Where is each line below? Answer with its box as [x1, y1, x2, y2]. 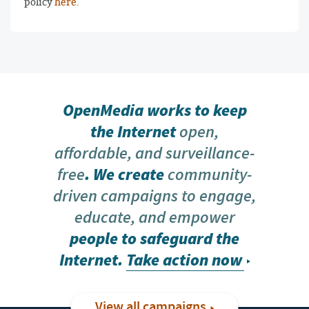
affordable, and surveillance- [54, 143, 255, 164]
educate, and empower [74, 207, 235, 228]
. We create [85, 164, 168, 186]
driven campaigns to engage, [53, 186, 256, 207]
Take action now [126, 250, 242, 272]
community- [168, 164, 252, 186]
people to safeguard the [70, 228, 239, 250]
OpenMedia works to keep [62, 100, 247, 122]
